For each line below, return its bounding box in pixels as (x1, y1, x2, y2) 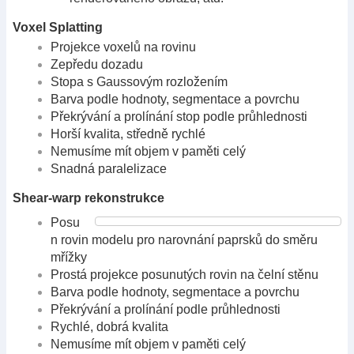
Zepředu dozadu (51, 58, 143, 72)
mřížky (51, 250, 87, 265)
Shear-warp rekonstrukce (13, 191, 164, 205)
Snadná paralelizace (51, 162, 167, 176)
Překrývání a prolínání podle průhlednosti (51, 303, 281, 317)
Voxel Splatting (13, 20, 103, 34)
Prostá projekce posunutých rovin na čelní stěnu (51, 268, 318, 282)
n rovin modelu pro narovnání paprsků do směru (51, 233, 318, 247)
